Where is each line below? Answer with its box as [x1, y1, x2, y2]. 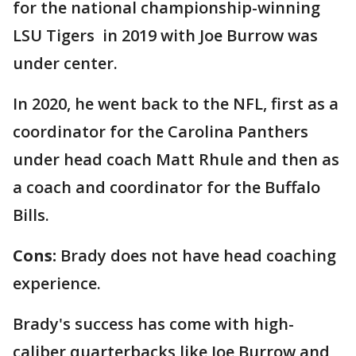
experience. [13, 273, 101, 295]
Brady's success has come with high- [13, 313, 294, 335]
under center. [13, 52, 118, 75]
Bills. [13, 204, 49, 226]
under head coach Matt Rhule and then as [13, 149, 339, 171]
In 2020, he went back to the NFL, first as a [13, 93, 339, 115]
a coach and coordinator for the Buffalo [13, 176, 320, 199]
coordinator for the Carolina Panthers [13, 121, 308, 143]
